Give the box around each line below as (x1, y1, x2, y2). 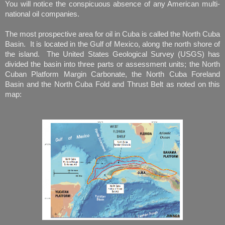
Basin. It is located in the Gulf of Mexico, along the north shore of (5, 40, 220, 48)
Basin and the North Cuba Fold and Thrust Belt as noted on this (5, 80, 220, 88)
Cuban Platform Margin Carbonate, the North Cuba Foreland (5, 70, 220, 78)
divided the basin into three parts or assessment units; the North (5, 60, 220, 68)
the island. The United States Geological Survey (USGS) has (5, 50, 220, 58)
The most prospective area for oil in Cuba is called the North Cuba (5, 30, 220, 38)
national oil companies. (5, 10, 79, 18)
